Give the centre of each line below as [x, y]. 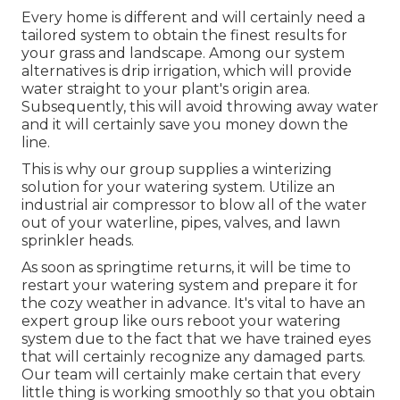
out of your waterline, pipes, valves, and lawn [181, 223]
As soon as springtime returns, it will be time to [186, 268]
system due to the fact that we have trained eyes [196, 339]
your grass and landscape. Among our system [183, 54]
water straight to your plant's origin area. [166, 89]
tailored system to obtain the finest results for [184, 36]
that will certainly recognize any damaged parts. [193, 357]
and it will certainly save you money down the [185, 125]
